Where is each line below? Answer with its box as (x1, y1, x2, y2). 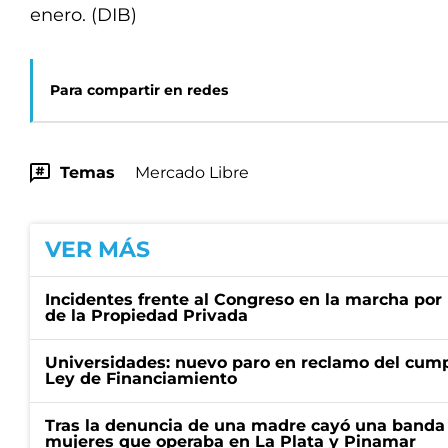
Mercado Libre (135, 163, 249, 182)
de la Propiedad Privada (45, 306, 248, 325)
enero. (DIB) (30, 4, 137, 26)
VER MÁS (45, 236, 150, 263)
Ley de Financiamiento (45, 369, 237, 388)
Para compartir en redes (50, 81, 228, 99)
